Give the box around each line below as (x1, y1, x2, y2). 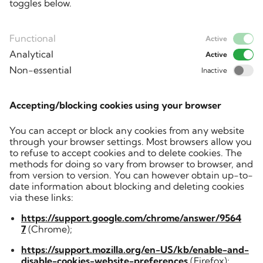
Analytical (9, 48, 53, 60)
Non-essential (9, 64, 72, 76)
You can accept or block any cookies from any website (9, 124, 244, 136)
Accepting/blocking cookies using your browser (9, 99, 221, 111)
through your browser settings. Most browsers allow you (9, 136, 252, 147)
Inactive (201, 65, 227, 75)
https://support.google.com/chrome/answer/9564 (21, 212, 241, 224)
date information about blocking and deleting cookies (9, 180, 244, 192)
